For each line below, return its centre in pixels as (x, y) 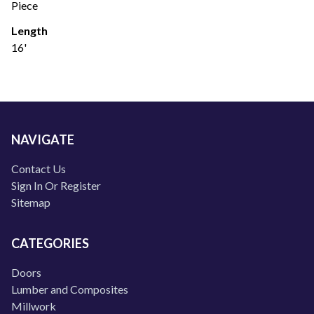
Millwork (34, 306)
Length (29, 30)
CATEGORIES (50, 243)
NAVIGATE (43, 139)
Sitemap (31, 202)
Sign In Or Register (56, 185)
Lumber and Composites (70, 289)
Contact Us (39, 169)
